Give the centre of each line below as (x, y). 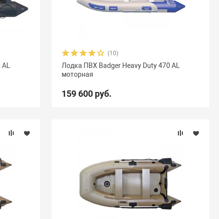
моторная (77, 74)
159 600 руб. (86, 94)
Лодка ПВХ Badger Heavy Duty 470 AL (120, 66)
